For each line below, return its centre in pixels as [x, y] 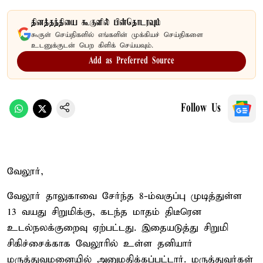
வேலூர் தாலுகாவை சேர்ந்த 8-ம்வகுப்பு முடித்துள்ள [124, 196]
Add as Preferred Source [131, 61]
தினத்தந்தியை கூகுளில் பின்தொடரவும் [96, 23]
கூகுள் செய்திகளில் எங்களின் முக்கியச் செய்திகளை [117, 35]
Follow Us [201, 108]
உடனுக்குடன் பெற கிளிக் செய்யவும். [92, 45]
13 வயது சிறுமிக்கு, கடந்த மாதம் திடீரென [104, 212]
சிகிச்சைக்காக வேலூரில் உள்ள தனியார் [100, 244]
